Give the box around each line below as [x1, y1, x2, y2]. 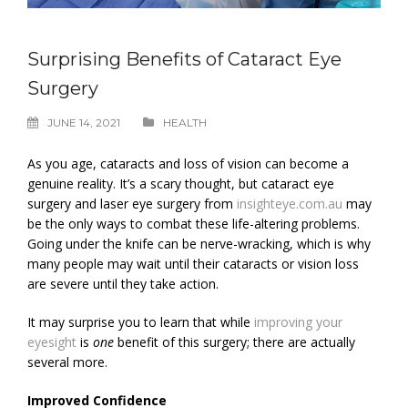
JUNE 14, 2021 [47, 116, 120, 130]
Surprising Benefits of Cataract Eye [27, 48, 342, 71]
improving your [254, 313, 342, 331]
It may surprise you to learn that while [27, 313, 254, 331]
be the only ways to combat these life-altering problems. [27, 215, 360, 233]
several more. [27, 353, 107, 372]
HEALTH [163, 116, 207, 130]
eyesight [27, 333, 76, 352]
